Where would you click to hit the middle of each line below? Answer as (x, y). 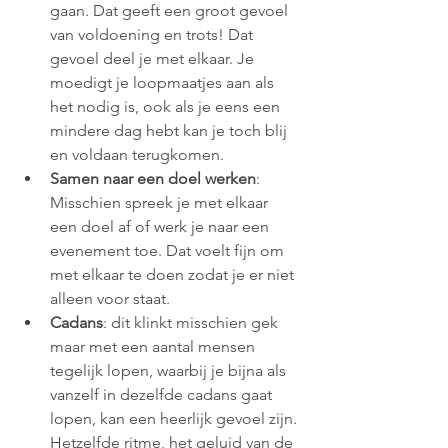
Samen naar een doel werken (153, 178)
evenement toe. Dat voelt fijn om (169, 250)
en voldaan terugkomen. (137, 154)
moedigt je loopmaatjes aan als (164, 82)
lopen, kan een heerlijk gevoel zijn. (175, 418)
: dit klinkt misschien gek (192, 322)
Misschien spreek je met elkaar (161, 202)
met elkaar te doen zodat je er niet (174, 274)
